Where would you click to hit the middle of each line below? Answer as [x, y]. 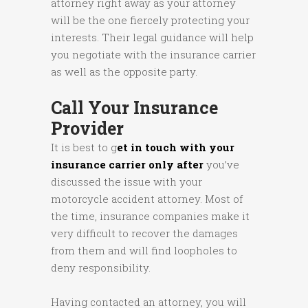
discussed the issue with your [126, 182]
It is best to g [84, 147]
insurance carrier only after [127, 165]
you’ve [221, 165]
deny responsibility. [101, 268]
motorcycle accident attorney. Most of [147, 199]
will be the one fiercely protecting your [150, 20]
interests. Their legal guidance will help [152, 37]
